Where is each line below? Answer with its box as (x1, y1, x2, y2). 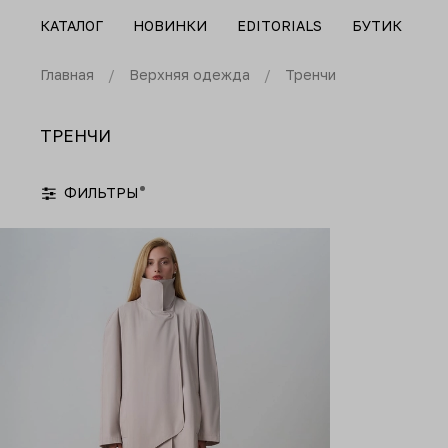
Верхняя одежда (129, 66, 250, 84)
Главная (40, 66, 94, 84)
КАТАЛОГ (40, 17, 103, 34)
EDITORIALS (237, 17, 322, 34)
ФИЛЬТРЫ (64, 184, 138, 202)
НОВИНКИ (133, 17, 207, 34)
